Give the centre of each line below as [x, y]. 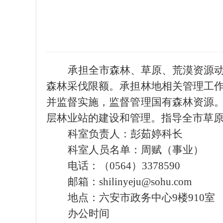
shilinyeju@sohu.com [145, 182]
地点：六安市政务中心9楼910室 [141, 198]
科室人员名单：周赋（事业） [135, 150]
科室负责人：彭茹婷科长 [125, 134]
